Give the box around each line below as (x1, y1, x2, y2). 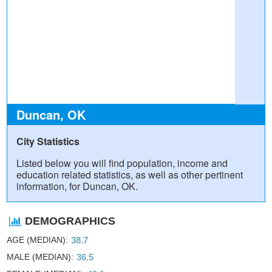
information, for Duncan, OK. (16, 178, 138, 193)
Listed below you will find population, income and (16, 155, 228, 170)
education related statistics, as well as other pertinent (16, 167, 243, 182)
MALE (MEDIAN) (7, 251, 71, 262)
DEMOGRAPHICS (25, 214, 116, 227)
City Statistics (16, 134, 80, 148)
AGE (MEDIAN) (7, 234, 66, 245)
